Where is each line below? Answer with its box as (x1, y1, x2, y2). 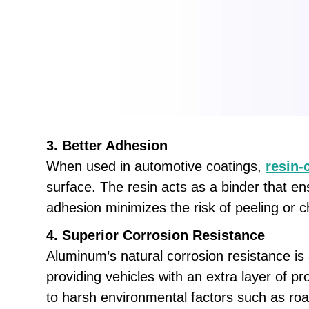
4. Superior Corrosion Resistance (46, 228, 266, 243)
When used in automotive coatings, (46, 159, 266, 175)
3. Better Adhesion (46, 138, 168, 154)
